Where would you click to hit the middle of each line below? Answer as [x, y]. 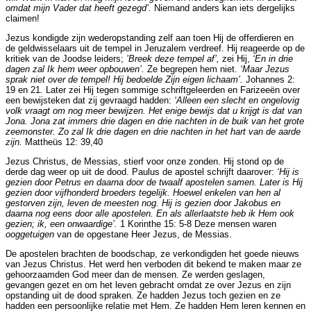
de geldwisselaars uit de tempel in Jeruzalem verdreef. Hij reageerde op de [155, 49]
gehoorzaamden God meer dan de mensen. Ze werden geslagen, [135, 274]
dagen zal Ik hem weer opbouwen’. [76, 69]
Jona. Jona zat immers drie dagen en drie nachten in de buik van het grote [155, 121]
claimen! [23, 19]
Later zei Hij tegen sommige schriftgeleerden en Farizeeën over [173, 90]
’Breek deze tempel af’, [173, 59]
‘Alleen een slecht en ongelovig [237, 101]
